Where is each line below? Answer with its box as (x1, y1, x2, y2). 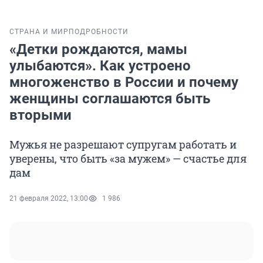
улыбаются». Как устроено (9, 58, 191, 75)
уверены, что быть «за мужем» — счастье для (9, 151, 247, 166)
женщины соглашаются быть (9, 90, 210, 107)
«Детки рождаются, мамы (9, 41, 187, 58)
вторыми (9, 107, 72, 124)
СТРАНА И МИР (9, 28, 69, 36)
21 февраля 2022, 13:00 (9, 194, 88, 203)
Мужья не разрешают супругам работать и (9, 137, 237, 152)
